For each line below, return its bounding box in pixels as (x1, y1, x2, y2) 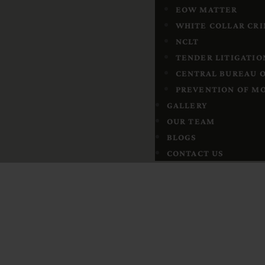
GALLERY (166, 101, 208, 110)
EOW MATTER (175, 5, 238, 14)
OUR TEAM (166, 117, 215, 126)
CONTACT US (166, 148, 224, 158)
